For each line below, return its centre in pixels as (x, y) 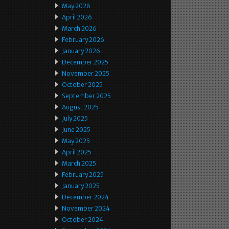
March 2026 (79, 28)
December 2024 (85, 197)
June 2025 (76, 130)
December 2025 (85, 62)
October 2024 (83, 220)
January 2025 (81, 186)
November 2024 (86, 208)
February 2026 (83, 40)
